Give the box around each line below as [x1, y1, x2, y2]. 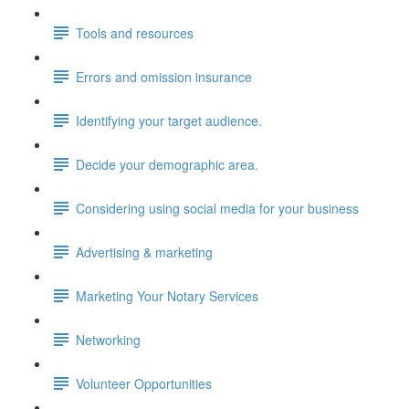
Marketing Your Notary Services [76, 286, 258, 305]
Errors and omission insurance [76, 67, 252, 86]
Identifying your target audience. [76, 110, 262, 130]
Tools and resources [76, 23, 194, 42]
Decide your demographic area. [76, 154, 258, 173]
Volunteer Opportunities [76, 373, 212, 393]
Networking [76, 330, 141, 349]
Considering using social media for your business [76, 198, 359, 217]
